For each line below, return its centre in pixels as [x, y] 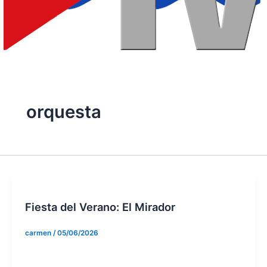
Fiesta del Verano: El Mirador [100, 207]
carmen [39, 233]
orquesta [63, 112]
